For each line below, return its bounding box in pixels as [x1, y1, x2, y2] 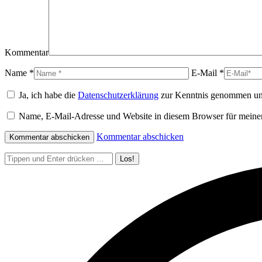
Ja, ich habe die [16, 90, 78, 101]
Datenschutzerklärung [78, 90, 158, 101]
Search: [4, 152, 32, 163]
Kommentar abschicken [96, 132, 184, 142]
